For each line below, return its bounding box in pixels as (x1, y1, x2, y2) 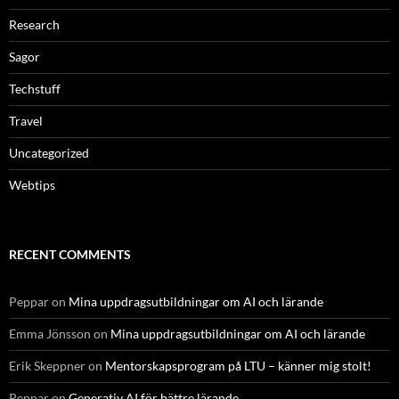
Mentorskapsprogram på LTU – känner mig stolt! (105, 358, 371, 373)
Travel (9, 113, 43, 128)
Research (9, 17, 60, 32)
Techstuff (9, 81, 61, 96)
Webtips (9, 177, 55, 192)
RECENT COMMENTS (9, 247, 131, 262)
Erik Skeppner (9, 358, 85, 373)
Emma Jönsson (9, 326, 91, 341)
